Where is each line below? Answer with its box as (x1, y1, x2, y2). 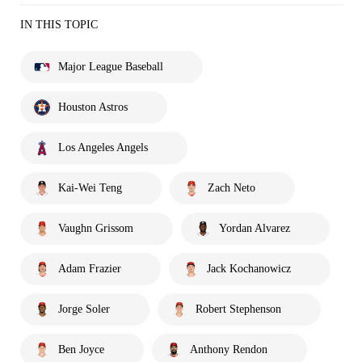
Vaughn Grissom (58, 221, 133, 234)
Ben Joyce (58, 343, 104, 356)
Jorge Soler (58, 302, 110, 315)
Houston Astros (58, 100, 128, 113)
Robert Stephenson (196, 302, 281, 315)
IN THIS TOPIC (20, 18, 98, 31)
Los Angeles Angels (58, 141, 148, 154)
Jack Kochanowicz (207, 262, 291, 275)
